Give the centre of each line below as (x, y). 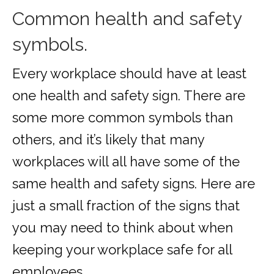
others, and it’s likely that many (108, 140)
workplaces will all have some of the (126, 162)
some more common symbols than (123, 118)
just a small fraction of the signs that (126, 206)
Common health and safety (127, 19)
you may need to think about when (123, 228)
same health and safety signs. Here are (134, 184)
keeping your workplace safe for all (122, 250)
